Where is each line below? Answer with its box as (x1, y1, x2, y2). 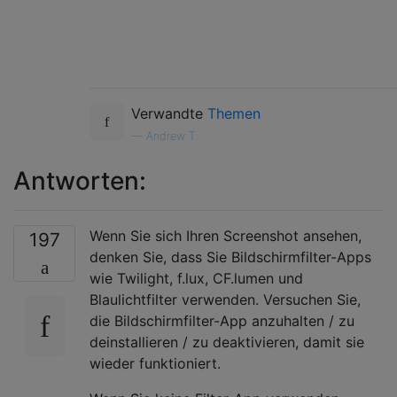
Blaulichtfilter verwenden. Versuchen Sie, (90, 290, 361, 308)
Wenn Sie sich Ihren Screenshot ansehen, (90, 226, 362, 245)
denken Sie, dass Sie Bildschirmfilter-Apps (90, 247, 371, 266)
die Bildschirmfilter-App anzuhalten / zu (90, 311, 354, 330)
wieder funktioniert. (90, 354, 221, 372)
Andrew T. (146, 128, 198, 143)
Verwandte (131, 104, 207, 122)
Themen (207, 104, 261, 122)
